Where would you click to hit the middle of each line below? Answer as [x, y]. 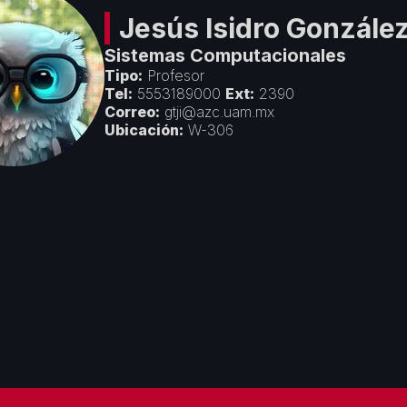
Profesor [176, 75]
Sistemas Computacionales [225, 55]
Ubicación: [144, 129]
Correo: [132, 111]
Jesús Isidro [199, 28]
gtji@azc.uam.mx [219, 111]
